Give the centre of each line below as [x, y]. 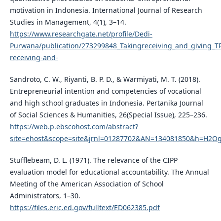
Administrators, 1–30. [45, 196]
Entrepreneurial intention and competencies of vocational [105, 91]
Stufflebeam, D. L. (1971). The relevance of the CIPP [93, 160]
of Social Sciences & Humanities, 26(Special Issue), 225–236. [108, 115]
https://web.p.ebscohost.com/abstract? [74, 127]
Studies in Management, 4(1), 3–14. [68, 22]
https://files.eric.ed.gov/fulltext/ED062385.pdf [85, 208]
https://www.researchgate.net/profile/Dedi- [81, 34]
